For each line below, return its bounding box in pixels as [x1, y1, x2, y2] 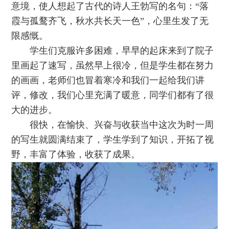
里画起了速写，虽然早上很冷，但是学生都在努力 [11, 60, 214, 71]
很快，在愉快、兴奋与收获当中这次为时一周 [30, 119, 214, 130]
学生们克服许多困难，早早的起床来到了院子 [30, 45, 214, 56]
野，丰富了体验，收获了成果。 [11, 149, 141, 159]
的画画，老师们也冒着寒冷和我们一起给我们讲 [11, 75, 205, 85]
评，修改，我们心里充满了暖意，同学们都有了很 [11, 89, 214, 100]
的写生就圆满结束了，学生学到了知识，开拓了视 [11, 134, 214, 145]
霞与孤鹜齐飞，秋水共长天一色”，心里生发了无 [11, 15, 209, 26]
